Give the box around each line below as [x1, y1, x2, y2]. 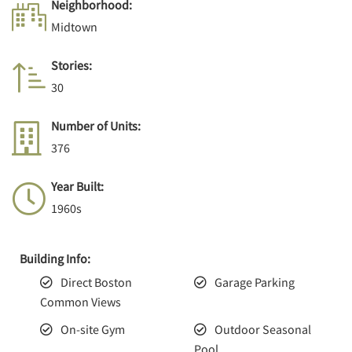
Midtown [50, 19, 97, 35]
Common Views [39, 294, 121, 310]
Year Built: [50, 178, 104, 195]
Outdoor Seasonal [214, 321, 311, 337]
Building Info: [19, 251, 90, 267]
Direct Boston [60, 274, 132, 290]
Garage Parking [214, 274, 295, 290]
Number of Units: [50, 118, 141, 134]
